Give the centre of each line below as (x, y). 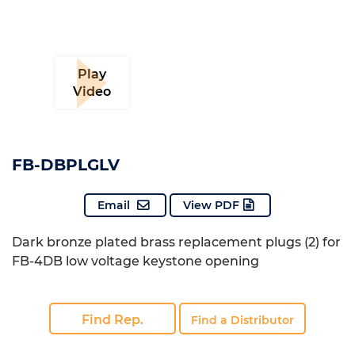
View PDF (211, 205)
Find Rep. (113, 320)
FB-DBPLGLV (66, 165)
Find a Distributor (242, 320)
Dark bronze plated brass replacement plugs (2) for (176, 242)
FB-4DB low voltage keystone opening (136, 261)
